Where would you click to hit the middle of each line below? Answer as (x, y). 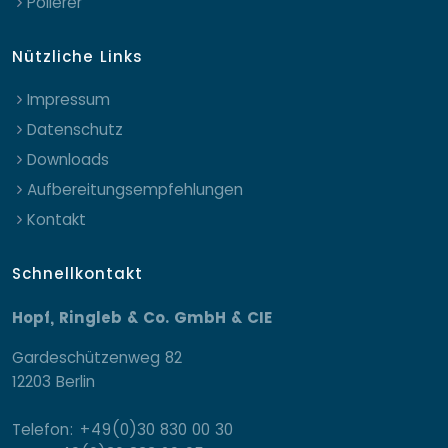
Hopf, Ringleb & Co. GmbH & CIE (142, 317)
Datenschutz (75, 129)
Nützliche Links (77, 56)
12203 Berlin (53, 381)
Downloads (68, 159)
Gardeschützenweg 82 (97, 357)
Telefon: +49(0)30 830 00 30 (122, 429)
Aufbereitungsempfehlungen (135, 189)
